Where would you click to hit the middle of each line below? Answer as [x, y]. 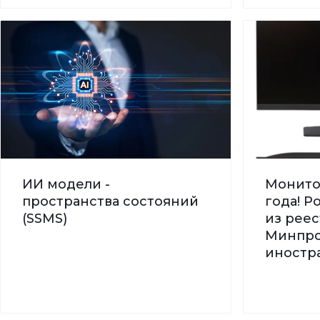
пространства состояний [110, 201]
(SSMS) [45, 218]
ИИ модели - [66, 184]
